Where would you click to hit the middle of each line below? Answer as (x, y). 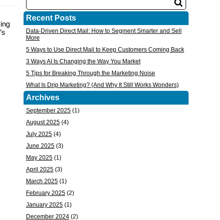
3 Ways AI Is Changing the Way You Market (83, 61)
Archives (42, 97)
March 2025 (42, 181)
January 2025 (44, 205)
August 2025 (43, 122)
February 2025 (45, 193)
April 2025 (40, 169)
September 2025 (48, 110)
